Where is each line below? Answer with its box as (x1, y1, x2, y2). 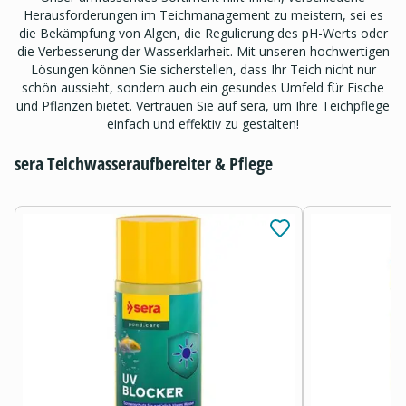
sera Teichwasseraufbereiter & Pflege (14, 151, 273, 177)
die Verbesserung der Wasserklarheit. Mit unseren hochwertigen (16, 43, 390, 61)
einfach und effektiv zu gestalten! (107, 115, 299, 133)
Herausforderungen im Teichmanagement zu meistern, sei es (23, 6, 383, 24)
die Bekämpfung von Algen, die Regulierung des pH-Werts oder (18, 24, 388, 43)
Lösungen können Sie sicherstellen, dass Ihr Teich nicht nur (30, 61, 376, 79)
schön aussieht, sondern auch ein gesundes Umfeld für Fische (22, 79, 384, 97)
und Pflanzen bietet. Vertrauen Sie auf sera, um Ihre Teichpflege (16, 97, 390, 115)
